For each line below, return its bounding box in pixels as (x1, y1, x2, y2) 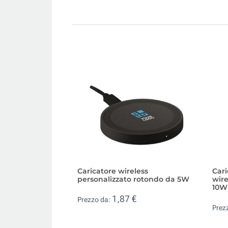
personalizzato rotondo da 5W (77, 174, 189, 184)
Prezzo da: (77, 195, 112, 204)
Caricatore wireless (77, 166, 148, 176)
